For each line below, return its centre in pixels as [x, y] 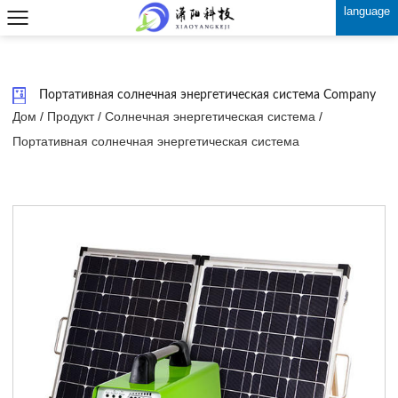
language [367, 11]
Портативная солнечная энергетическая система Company [207, 95]
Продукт [71, 116]
